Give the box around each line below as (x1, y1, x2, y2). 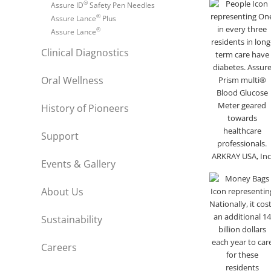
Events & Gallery (41, 157, 116, 171)
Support (41, 129, 79, 143)
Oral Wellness (41, 73, 103, 87)
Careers (41, 240, 77, 254)
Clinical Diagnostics (41, 45, 129, 59)
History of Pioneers (41, 101, 129, 115)
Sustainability (41, 212, 102, 226)
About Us (41, 184, 83, 198)
